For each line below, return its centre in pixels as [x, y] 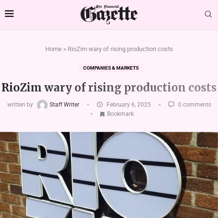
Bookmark [120, 114]
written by [21, 105]
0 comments [194, 105]
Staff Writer [65, 105]
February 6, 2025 [128, 105]
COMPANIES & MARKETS [111, 68]
